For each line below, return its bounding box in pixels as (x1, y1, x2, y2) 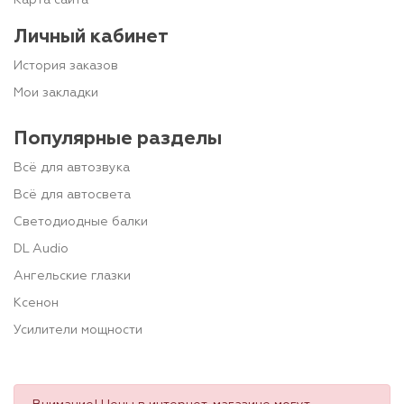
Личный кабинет (14, 27, 169, 47)
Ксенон (14, 296, 59, 309)
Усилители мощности (14, 323, 142, 336)
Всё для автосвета (14, 188, 131, 201)
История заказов (14, 59, 118, 72)
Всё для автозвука (14, 161, 130, 174)
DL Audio (14, 242, 69, 255)
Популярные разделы (14, 129, 222, 149)
